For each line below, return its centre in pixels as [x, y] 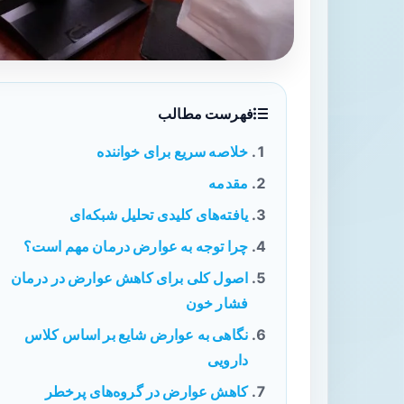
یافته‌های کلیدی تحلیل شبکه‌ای [158, 215]
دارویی [228, 360]
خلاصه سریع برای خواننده [172, 151]
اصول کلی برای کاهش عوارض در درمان [129, 278]
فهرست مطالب [206, 114]
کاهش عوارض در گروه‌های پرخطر [146, 391]
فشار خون [216, 303]
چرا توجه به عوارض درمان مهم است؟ [135, 246]
